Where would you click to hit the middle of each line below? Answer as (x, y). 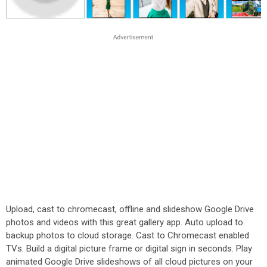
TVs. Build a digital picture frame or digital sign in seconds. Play (129, 249)
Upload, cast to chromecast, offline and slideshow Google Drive (130, 209)
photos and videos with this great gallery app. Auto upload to (125, 222)
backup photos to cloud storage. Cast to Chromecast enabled (128, 235)
